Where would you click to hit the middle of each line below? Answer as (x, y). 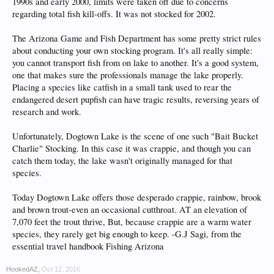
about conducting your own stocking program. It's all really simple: (132, 50)
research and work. (47, 112)
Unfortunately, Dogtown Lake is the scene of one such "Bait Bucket (135, 136)
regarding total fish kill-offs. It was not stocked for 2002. (114, 14)
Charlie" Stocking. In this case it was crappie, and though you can (131, 148)
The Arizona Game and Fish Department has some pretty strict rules (137, 38)
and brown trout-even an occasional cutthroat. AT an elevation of (130, 209)
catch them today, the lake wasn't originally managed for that (122, 161)
